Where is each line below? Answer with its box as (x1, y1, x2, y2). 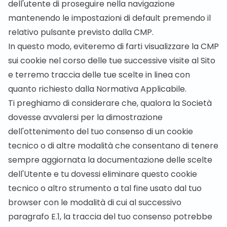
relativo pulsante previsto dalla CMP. (8, 26, 154, 38)
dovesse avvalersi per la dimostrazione (8, 111, 163, 123)
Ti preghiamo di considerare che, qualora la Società (8, 97, 212, 109)
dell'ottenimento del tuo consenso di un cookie (8, 126, 193, 137)
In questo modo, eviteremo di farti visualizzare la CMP (8, 41, 219, 52)
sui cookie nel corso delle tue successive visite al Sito (8, 55, 215, 66)
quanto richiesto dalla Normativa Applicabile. (8, 83, 186, 95)
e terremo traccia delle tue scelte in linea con (8, 69, 190, 81)
